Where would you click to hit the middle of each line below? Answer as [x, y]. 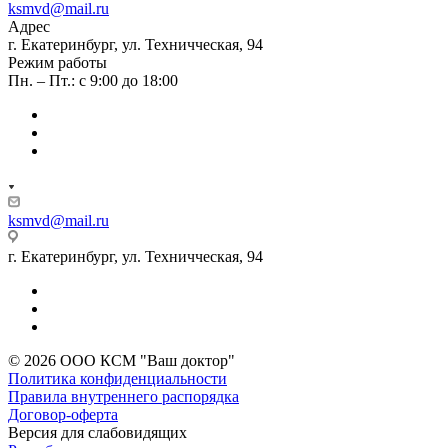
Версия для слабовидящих [97, 432]
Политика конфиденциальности [117, 378]
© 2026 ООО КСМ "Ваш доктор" [121, 360]
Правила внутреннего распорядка [123, 396]
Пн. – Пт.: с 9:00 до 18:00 [93, 80]
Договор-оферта [63, 414]
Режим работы [57, 62]
